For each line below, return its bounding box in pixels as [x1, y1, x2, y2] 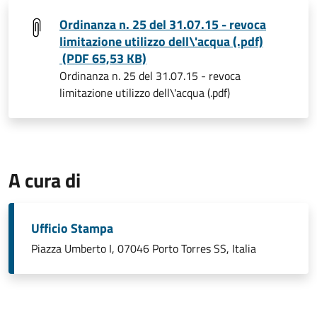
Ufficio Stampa [31, 219, 113, 238]
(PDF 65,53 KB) [59, 49, 146, 68]
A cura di [8, 165, 81, 195]
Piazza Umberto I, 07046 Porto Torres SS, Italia [31, 240, 256, 257]
